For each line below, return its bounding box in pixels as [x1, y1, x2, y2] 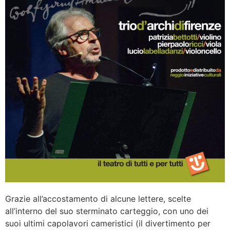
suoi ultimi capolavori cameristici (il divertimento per [5, 218, 210, 229]
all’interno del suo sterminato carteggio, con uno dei [5, 206, 208, 217]
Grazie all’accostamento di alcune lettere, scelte [5, 194, 191, 204]
